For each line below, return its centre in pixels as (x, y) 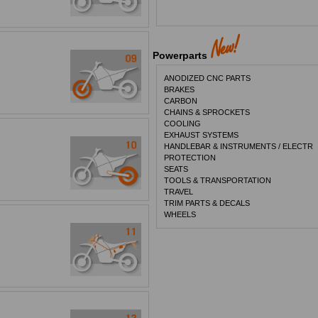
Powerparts (180, 55)
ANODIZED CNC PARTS (208, 78)
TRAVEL (179, 191)
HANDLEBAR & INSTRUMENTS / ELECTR (239, 146)
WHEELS (180, 214)
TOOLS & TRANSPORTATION (218, 180)
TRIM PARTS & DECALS (207, 203)
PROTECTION (190, 157)
